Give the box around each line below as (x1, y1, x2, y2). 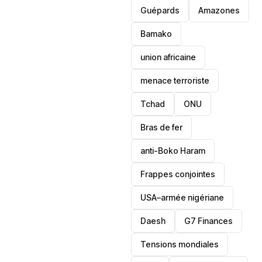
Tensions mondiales (140, 239, 219, 249)
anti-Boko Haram (140, 146, 206, 156)
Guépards (140, 5, 180, 15)
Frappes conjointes (140, 169, 216, 179)
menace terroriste (140, 75, 210, 85)
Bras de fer (140, 122, 183, 132)
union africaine (140, 52, 196, 62)
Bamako (140, 29, 173, 39)
